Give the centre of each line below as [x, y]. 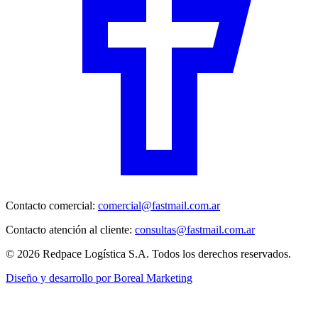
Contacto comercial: [52, 206]
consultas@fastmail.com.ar [195, 230]
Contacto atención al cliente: [70, 230]
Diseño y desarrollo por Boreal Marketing [99, 278]
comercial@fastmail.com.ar [159, 206]
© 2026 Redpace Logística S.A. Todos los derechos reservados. [148, 254]
